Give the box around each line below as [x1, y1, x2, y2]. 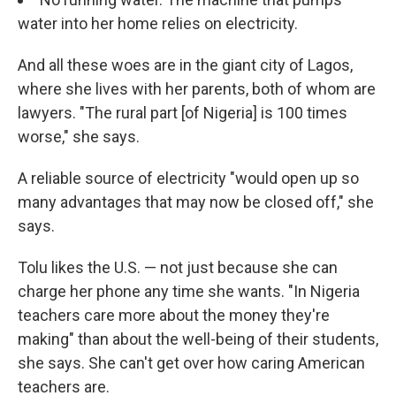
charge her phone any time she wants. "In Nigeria [18, 282, 360, 301]
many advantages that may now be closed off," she [18, 193, 374, 212]
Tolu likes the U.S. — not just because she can [18, 258, 338, 278]
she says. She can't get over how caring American [18, 354, 365, 373]
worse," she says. [18, 127, 140, 147]
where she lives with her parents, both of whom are [18, 80, 376, 99]
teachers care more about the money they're [18, 306, 330, 325]
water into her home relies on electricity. [18, 14, 298, 34]
